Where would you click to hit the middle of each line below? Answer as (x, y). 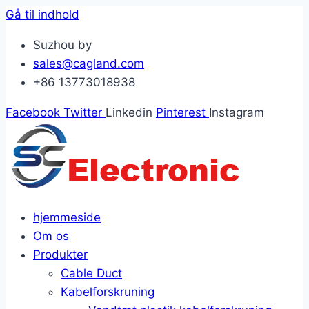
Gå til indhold (42, 14)
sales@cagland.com (89, 63)
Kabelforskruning (108, 292)
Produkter (60, 255)
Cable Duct (91, 273)
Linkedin (129, 112)
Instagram (237, 112)
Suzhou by (62, 45)
